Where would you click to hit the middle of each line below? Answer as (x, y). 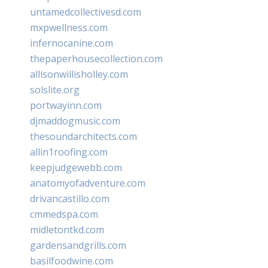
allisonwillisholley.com (79, 74)
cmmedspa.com (64, 214)
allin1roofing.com (69, 152)
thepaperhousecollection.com (96, 58)
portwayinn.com (66, 105)
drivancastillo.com (70, 198)
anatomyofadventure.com (88, 183)
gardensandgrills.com (78, 245)
